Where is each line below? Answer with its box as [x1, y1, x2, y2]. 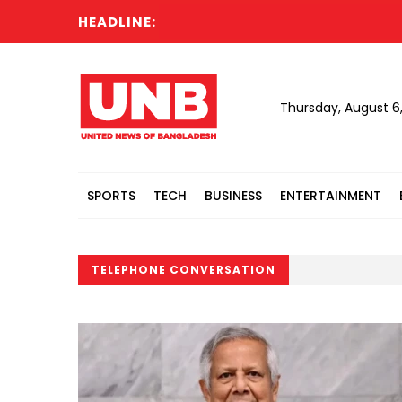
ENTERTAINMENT [280, 187, 381, 205]
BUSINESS [205, 187, 262, 205]
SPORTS [87, 187, 135, 205]
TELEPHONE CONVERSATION [92, 262, 275, 277]
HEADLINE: [78, 13, 156, 31]
